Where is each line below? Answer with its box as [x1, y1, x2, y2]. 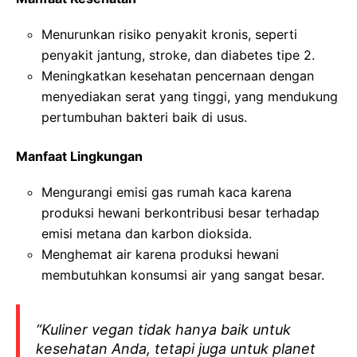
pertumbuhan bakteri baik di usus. [41, 108, 247, 125]
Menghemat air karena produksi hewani [41, 245, 279, 262]
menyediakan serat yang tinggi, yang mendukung [41, 88, 338, 104]
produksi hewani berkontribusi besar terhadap [41, 204, 320, 221]
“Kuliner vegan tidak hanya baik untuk [36, 320, 291, 338]
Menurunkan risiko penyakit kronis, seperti [41, 25, 297, 42]
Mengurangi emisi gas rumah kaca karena [41, 183, 292, 200]
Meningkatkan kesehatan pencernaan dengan [41, 67, 314, 84]
